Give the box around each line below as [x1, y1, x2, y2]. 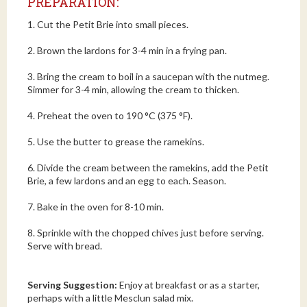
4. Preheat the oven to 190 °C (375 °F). [27, 110, 193, 121]
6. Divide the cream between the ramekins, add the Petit [27, 162, 269, 173]
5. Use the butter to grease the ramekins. [27, 136, 204, 147]
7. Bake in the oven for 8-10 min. [27, 201, 164, 212]
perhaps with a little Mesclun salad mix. [27, 292, 193, 304]
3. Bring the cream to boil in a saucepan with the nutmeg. [27, 71, 269, 82]
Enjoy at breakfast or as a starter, [119, 279, 260, 291]
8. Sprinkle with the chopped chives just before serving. [27, 227, 264, 238]
